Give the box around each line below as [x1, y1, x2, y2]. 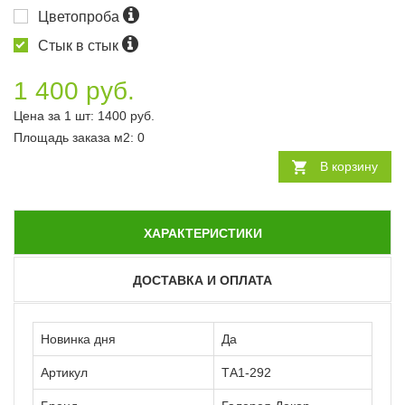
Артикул [41, 365, 88, 381]
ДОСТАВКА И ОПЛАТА [133, 273, 272, 288]
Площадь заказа [14, 130, 114, 146]
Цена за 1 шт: [14, 108, 98, 124]
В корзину [320, 159, 378, 174]
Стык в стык [38, 38, 122, 54]
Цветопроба [38, 9, 123, 25]
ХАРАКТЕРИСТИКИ [143, 226, 262, 241]
